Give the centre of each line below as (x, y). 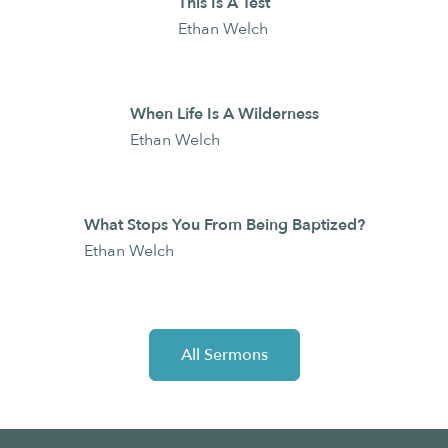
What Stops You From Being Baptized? (224, 224)
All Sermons (224, 354)
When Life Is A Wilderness (224, 113)
